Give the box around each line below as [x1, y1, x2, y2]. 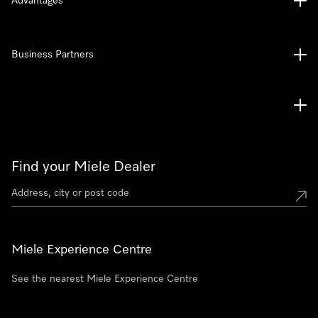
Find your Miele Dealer [11, 160, 155, 174]
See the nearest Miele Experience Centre [11, 274, 198, 284]
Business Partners [11, 50, 94, 60]
